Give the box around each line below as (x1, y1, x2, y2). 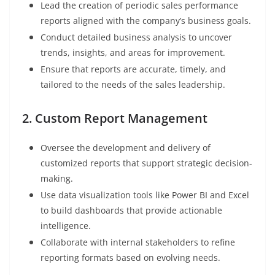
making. (41, 172, 73, 185)
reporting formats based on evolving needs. (41, 252, 220, 264)
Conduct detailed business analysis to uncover (41, 31, 232, 44)
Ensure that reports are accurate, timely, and (41, 63, 226, 76)
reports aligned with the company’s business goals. (41, 15, 251, 27)
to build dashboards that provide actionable (41, 204, 222, 217)
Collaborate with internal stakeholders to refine (41, 236, 235, 249)
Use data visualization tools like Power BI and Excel (41, 189, 249, 201)
